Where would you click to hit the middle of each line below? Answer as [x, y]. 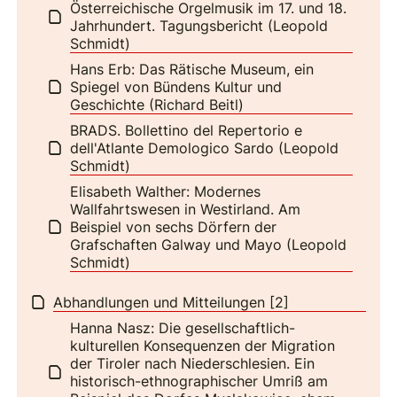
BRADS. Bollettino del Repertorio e [187, 130]
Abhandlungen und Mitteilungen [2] [171, 302]
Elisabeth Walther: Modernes [166, 191]
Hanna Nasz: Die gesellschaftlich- [183, 327]
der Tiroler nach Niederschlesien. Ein [193, 363]
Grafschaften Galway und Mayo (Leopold [209, 244]
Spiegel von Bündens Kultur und [176, 86]
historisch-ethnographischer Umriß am [199, 381]
